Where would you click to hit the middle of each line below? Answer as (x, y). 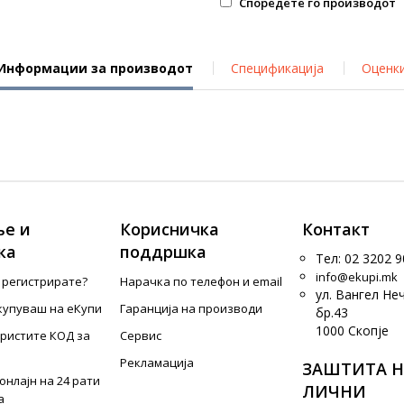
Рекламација (157, 363)
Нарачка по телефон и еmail (202, 281)
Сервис (141, 335)
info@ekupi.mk (356, 277)
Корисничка (170, 229)
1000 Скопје (352, 331)
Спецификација (277, 68)
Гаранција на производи (192, 308)
